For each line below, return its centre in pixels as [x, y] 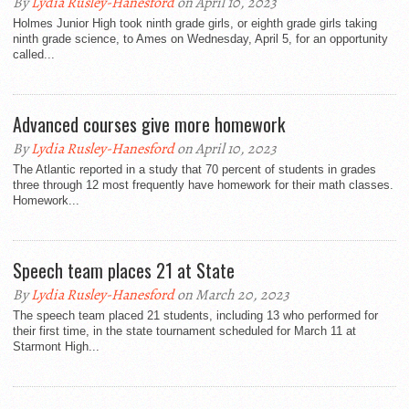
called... [34, 54]
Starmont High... [56, 346]
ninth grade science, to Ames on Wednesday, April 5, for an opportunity [200, 39]
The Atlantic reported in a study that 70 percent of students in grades [194, 169]
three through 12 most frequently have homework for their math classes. [203, 185]
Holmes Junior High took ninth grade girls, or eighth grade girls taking [195, 23]
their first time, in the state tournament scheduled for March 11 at [184, 331]
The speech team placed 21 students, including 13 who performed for [195, 315]
